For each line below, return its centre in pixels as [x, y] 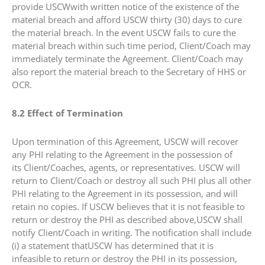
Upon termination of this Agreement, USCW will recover [125, 141]
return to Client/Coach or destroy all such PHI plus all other [132, 180]
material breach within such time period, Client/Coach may [131, 45]
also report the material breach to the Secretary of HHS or [129, 71]
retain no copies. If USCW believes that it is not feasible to [128, 206]
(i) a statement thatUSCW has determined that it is [113, 245]
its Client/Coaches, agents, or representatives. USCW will [126, 167]
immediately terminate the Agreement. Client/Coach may [127, 58]
